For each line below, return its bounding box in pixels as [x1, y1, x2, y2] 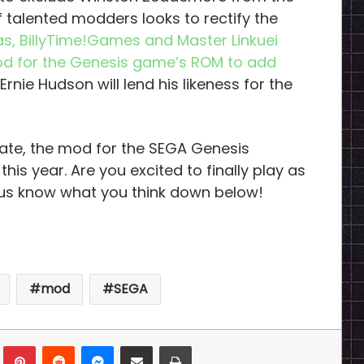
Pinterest [35, 336, 85, 353]
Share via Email [152, 336, 182, 353]
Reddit [74, 336, 110, 353]
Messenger [113, 336, 175, 353]
